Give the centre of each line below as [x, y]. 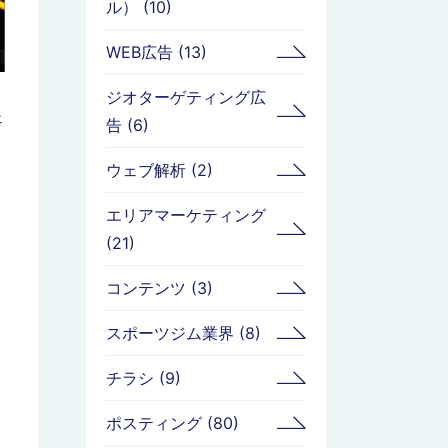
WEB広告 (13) [156, 51]
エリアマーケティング [186, 214]
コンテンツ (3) [159, 287]
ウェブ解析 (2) [159, 169]
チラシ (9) [143, 377]
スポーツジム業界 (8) [183, 332]
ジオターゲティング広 [186, 96]
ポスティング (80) [172, 422]
